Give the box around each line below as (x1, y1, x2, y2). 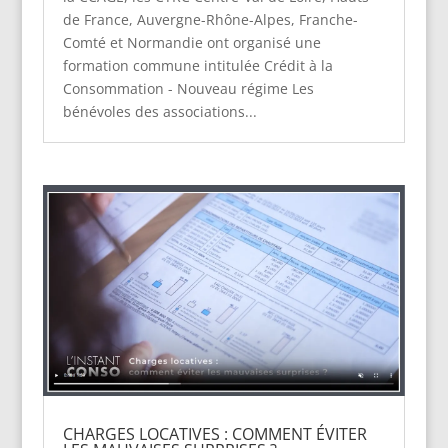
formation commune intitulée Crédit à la (62, 56, 333, 76)
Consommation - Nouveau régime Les (62, 79, 314, 99)
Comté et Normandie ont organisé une (62, 33, 321, 53)
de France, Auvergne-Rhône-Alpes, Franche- (62, 10, 358, 30)
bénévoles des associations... (62, 102, 257, 122)
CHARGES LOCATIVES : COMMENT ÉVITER (62, 422, 367, 445)
